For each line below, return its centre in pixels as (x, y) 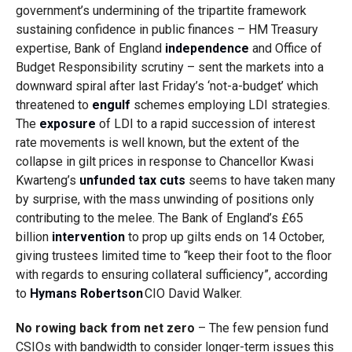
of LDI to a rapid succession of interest (205, 124)
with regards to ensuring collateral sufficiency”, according (171, 275)
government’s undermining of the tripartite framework (161, 11)
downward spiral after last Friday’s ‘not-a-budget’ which (167, 86)
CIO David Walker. (193, 293)
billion (33, 237)
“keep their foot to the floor (257, 256)
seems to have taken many (260, 180)
